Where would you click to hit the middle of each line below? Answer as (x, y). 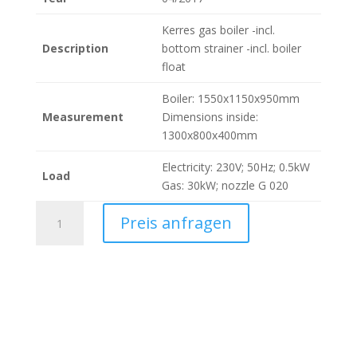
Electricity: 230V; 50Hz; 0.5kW (235, 167)
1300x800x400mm (209, 135)
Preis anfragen (176, 223)
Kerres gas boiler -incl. (218, 29)
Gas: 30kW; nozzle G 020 (225, 185)
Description (75, 48)
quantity (55, 301)
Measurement (82, 116)
